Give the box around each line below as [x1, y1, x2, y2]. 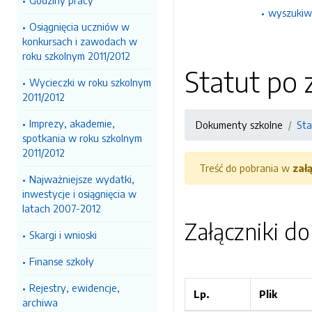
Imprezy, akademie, [29, 117, 115, 130]
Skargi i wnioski [29, 228, 97, 241]
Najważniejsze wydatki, [29, 173, 134, 185]
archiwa [22, 296, 58, 309]
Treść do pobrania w [199, 162, 292, 174]
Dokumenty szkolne [196, 118, 283, 131]
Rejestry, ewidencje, [29, 281, 120, 294]
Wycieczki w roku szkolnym [29, 76, 151, 88]
